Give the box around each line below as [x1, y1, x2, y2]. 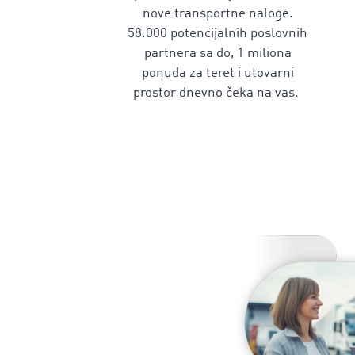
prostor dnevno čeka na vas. [133, 86, 302, 100]
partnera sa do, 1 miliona [143, 47, 292, 60]
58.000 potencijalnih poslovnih [128, 27, 307, 40]
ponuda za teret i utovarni [141, 67, 294, 80]
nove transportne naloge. [142, 7, 293, 21]
